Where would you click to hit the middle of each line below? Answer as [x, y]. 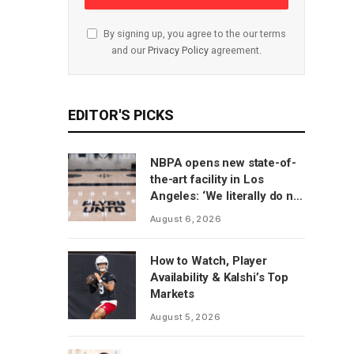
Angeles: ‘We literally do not [227, 196]
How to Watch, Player [209, 261]
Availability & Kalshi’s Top [219, 277]
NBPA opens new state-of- [223, 163]
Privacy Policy [178, 50]
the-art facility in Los [207, 179]
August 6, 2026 [186, 219]
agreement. [235, 50]
